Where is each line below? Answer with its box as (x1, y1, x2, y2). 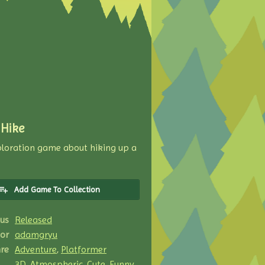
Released (15, 214, 52, 225)
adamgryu (15, 229, 57, 240)
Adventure (15, 244, 57, 255)
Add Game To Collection (14, 185, 100, 194)
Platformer (61, 244, 106, 255)
